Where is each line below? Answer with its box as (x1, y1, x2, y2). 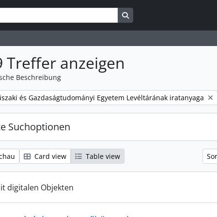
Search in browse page (128, 10, 202, 19)
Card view (32, 152, 66, 161)
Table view (84, 152, 120, 161)
